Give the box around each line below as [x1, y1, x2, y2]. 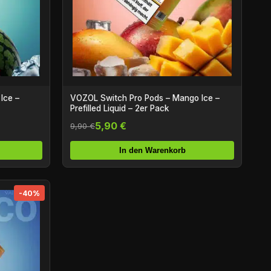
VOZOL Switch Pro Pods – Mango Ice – [70, 93, 220, 103]
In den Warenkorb [119, 146, 186, 155]
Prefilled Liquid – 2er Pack [70, 103, 169, 114]
